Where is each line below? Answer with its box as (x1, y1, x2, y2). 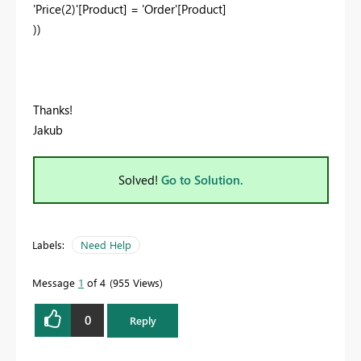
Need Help (81, 237, 131, 251)
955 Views (113, 275, 160, 289)
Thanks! (33, 101, 73, 118)
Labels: (32, 237, 64, 251)
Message (32, 275, 78, 289)
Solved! (118, 171, 161, 188)
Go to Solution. (161, 171, 243, 188)
